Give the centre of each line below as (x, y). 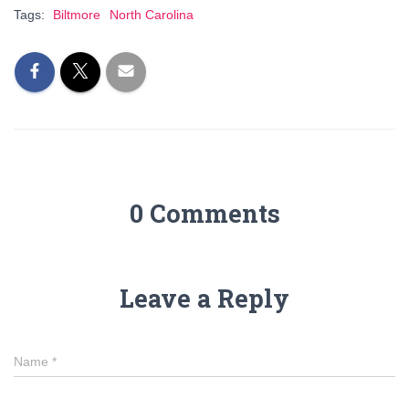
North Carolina (152, 15)
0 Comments (204, 213)
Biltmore (77, 15)
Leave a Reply (204, 298)
